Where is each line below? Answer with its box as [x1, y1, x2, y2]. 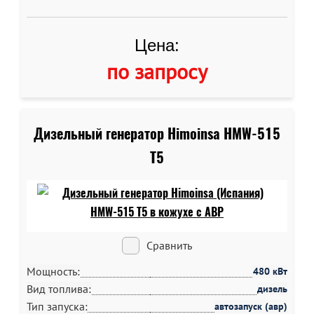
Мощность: [27, 264, 80, 278]
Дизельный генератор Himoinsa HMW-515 [34, 124, 280, 143]
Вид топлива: [27, 282, 91, 296]
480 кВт [253, 265, 287, 278]
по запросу [107, 57, 207, 85]
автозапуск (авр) [214, 300, 287, 313]
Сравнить [146, 238, 192, 252]
